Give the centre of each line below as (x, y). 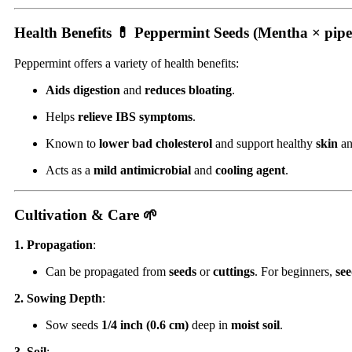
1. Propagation (53, 245)
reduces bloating (188, 90)
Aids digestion (83, 90)
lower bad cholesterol (156, 143)
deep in (210, 325)
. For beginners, (295, 272)
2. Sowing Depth (58, 299)
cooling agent (250, 170)
